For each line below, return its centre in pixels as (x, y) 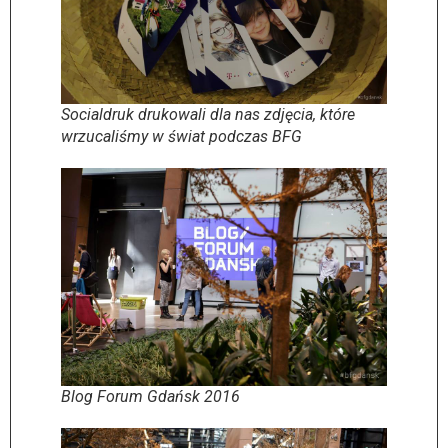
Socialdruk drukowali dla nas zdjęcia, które (208, 115)
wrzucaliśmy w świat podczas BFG (181, 137)
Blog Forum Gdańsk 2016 (150, 396)
